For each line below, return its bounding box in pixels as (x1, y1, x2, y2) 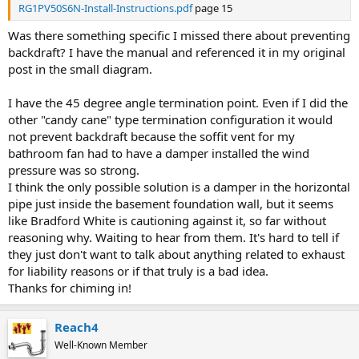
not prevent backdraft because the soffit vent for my (8, 127, 295, 144)
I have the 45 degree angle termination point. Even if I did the (8, 94, 348, 111)
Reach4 (54, 318, 99, 335)
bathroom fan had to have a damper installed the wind (8, 144, 309, 161)
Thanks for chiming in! (8, 279, 131, 296)
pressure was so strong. (8, 161, 139, 178)
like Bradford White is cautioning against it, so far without (8, 212, 326, 228)
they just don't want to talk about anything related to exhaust (8, 245, 345, 262)
